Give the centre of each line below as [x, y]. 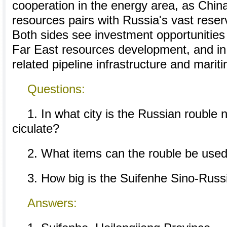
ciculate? [36, 129]
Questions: [56, 89]
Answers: [52, 203]
